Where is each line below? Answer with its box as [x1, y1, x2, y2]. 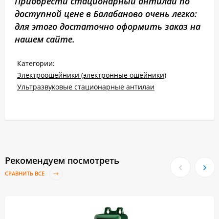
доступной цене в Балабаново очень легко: [15, 8, 197, 20]
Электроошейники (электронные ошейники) [17, 70, 166, 80]
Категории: [17, 59, 55, 68]
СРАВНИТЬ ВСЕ [5, 170, 46, 177]
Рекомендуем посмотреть [5, 154, 119, 167]
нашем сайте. [15, 33, 75, 45]
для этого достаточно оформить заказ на [15, 21, 200, 33]
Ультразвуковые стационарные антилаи [17, 82, 154, 92]
